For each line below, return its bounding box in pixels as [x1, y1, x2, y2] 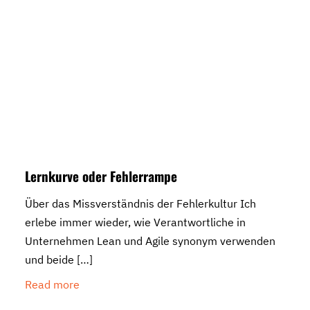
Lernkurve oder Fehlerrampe [25, 166, 177, 186]
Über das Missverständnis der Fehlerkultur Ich [25, 197, 256, 211]
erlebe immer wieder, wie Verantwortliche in [25, 215, 246, 230]
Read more [25, 277, 80, 292]
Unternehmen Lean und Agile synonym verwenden [25, 234, 275, 248]
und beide [25, 253, 74, 267]
